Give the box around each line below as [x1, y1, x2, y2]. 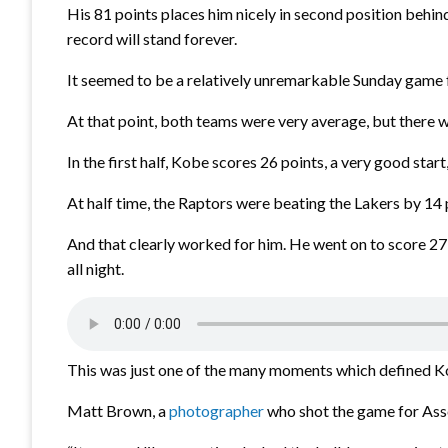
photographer [169, 401, 264, 421]
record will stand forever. [67, 29, 237, 49]
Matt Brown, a [67, 401, 169, 421]
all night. [67, 259, 124, 279]
